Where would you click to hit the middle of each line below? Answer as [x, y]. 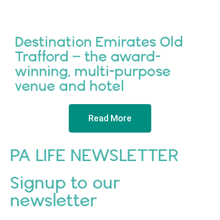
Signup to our [65, 184]
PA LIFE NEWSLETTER [94, 156]
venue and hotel [69, 87]
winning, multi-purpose [93, 72]
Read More [110, 118]
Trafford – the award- [88, 57]
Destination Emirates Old [99, 43]
